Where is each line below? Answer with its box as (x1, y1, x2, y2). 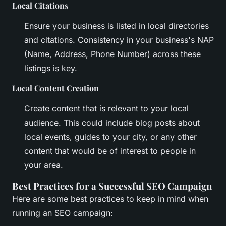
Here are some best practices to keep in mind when (12, 194, 208, 204)
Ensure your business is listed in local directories (24, 21, 209, 31)
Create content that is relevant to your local (24, 103, 189, 114)
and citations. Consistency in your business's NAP (24, 35, 214, 45)
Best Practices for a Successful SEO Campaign (12, 180, 212, 193)
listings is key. (24, 63, 77, 74)
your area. (24, 160, 63, 171)
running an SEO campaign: (12, 208, 113, 218)
